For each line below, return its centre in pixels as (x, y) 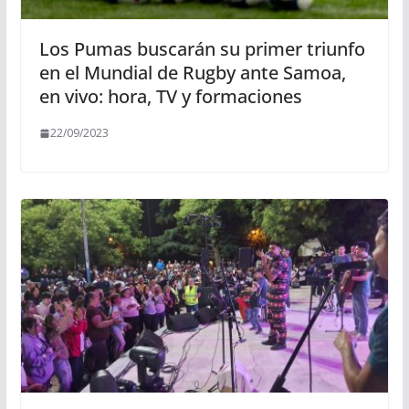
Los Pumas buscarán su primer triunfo (202, 49)
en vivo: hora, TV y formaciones (170, 97)
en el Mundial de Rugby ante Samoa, (192, 73)
